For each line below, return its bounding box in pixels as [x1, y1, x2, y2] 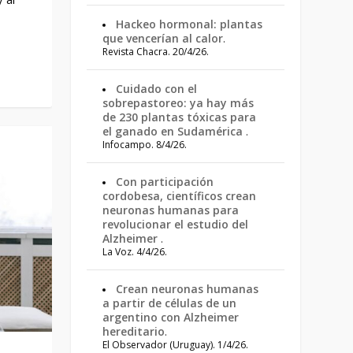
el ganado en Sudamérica [102, 124, 247, 139]
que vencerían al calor [102, 31, 224, 46]
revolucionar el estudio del [102, 217, 249, 232]
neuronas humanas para [102, 203, 240, 217]
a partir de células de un [102, 295, 237, 310]
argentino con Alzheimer [102, 310, 240, 325]
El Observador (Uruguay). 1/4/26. [102, 338, 249, 351]
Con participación [116, 174, 214, 189]
